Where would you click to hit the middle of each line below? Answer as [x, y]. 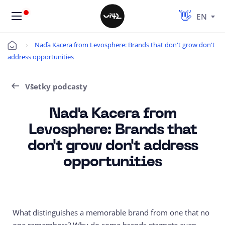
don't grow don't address [113, 146]
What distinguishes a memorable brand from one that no [111, 212]
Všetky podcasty [56, 86]
